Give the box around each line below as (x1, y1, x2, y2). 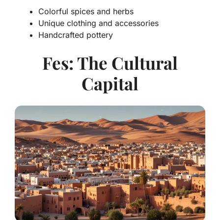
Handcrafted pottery (38, 30, 113, 40)
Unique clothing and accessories (38, 18, 159, 28)
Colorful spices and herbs (38, 6, 134, 17)
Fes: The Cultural (42, 51, 178, 75)
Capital (82, 72, 138, 95)
